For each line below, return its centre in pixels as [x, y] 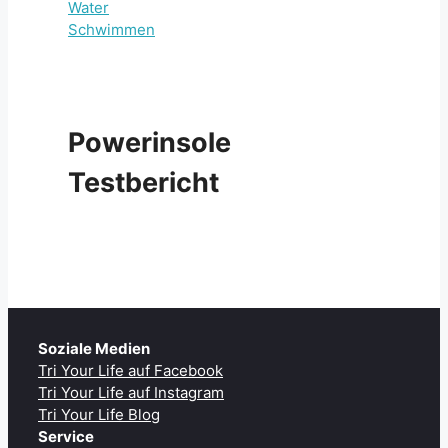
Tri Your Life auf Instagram [131, 392]
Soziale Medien [94, 348]
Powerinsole [149, 143]
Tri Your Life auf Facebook [130, 370]
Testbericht [143, 183]
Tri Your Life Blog [99, 414]
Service [66, 436]
